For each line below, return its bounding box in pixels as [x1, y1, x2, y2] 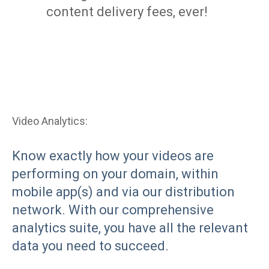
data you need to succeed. [12, 238, 169, 253]
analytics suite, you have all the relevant [12, 220, 248, 235]
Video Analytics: [12, 115, 88, 128]
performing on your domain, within [12, 166, 219, 181]
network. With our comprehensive [12, 202, 214, 217]
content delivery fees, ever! [46, 4, 208, 20]
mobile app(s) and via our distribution [12, 184, 235, 199]
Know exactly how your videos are [12, 148, 214, 163]
